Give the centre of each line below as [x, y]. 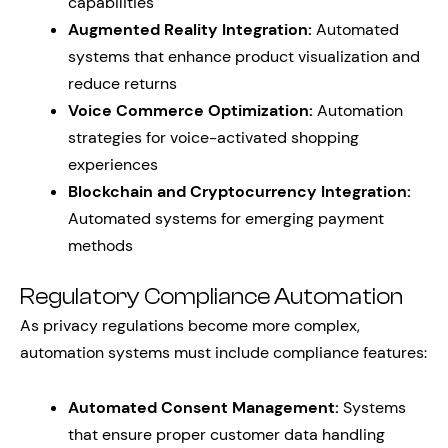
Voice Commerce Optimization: [190, 110]
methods [100, 245]
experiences [113, 164]
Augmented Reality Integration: [190, 29]
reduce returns [122, 83]
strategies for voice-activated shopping [213, 137]
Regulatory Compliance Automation [211, 297]
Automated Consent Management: [203, 407]
